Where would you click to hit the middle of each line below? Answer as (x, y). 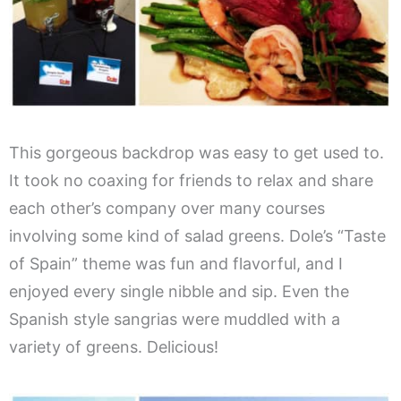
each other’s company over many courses (167, 209)
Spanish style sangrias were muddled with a (175, 320)
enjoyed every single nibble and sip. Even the (179, 292)
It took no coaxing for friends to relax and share (191, 181)
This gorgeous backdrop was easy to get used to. (196, 153)
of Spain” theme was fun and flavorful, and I (176, 264)
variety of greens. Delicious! (114, 347)
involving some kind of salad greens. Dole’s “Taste (197, 236)
